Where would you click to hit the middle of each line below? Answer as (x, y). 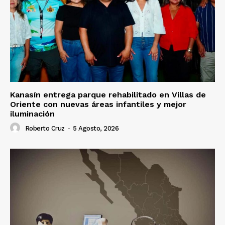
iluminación (32, 114)
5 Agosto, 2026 (96, 128)
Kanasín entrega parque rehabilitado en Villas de (108, 94)
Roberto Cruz (45, 128)
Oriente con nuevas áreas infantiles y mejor (98, 104)
